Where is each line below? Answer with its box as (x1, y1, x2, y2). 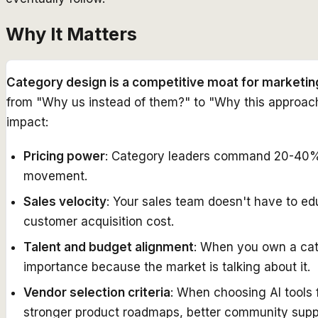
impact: (6, 115, 48, 129)
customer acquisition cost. (23, 214, 174, 229)
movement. (23, 169, 87, 183)
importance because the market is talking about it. (23, 260, 310, 274)
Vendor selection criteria (23, 285, 170, 300)
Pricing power (23, 149, 105, 163)
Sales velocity (23, 194, 106, 209)
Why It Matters (6, 22, 137, 45)
